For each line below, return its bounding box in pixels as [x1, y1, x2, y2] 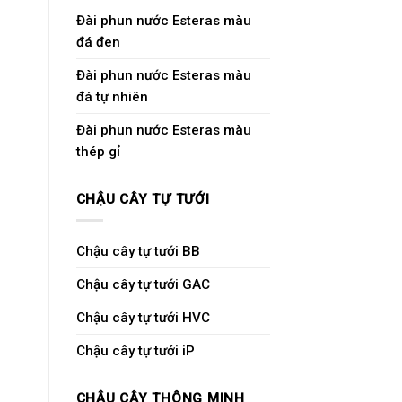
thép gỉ [75, 144, 120, 161]
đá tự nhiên [75, 89, 148, 106]
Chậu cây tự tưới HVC [75, 310, 210, 327]
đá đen [75, 34, 120, 51]
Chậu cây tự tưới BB [75, 243, 200, 260]
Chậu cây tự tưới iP [75, 343, 195, 360]
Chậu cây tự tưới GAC [75, 276, 210, 293]
